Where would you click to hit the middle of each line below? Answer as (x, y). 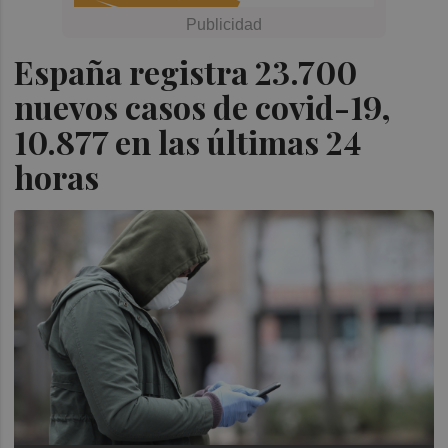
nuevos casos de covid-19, (203, 106)
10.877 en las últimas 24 (188, 141)
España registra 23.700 (186, 71)
